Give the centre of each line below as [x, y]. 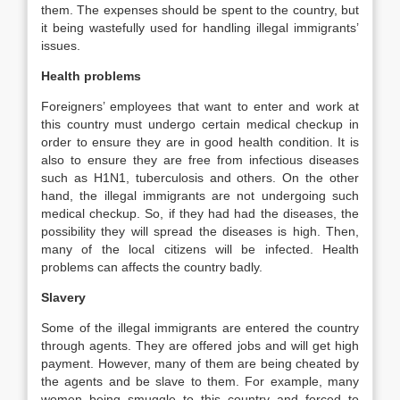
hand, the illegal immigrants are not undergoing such [200, 196]
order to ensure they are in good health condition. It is [200, 142]
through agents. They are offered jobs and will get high [200, 346]
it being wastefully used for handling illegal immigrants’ [200, 28]
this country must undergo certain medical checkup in [200, 124]
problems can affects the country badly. [152, 267]
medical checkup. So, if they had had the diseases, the [200, 213]
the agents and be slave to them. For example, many [200, 381]
